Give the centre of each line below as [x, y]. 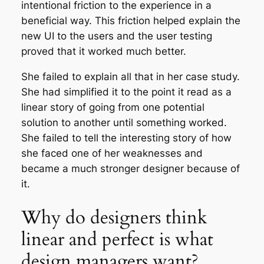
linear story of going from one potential [113, 108]
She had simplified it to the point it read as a [126, 92]
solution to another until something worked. [124, 123]
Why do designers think [114, 217]
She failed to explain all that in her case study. [130, 77]
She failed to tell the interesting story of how [126, 138]
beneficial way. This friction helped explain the [131, 21]
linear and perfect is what [117, 239]
